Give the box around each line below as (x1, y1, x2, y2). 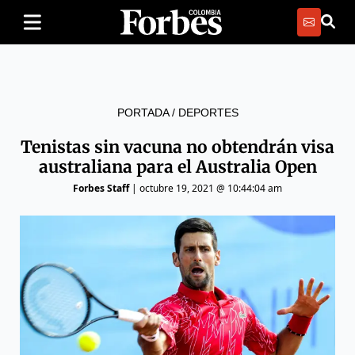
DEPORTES (177, 106, 239, 119)
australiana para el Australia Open (38, 156, 317, 177)
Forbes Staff (73, 181, 129, 195)
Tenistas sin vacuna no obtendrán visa (21, 136, 334, 158)
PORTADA (116, 106, 169, 119)
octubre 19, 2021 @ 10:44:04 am (139, 181, 282, 195)
